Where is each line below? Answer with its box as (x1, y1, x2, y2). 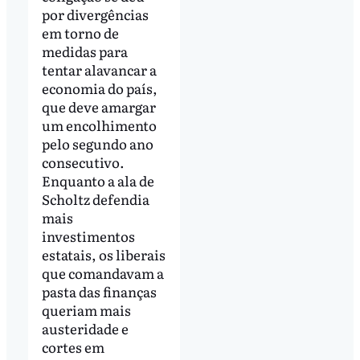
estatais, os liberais (41, 244, 166, 265)
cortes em (41, 337, 104, 358)
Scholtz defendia (41, 189, 149, 210)
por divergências (41, 4, 149, 25)
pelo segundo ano (41, 133, 153, 154)
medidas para (41, 41, 128, 62)
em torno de (41, 22, 119, 43)
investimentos (41, 226, 135, 247)
